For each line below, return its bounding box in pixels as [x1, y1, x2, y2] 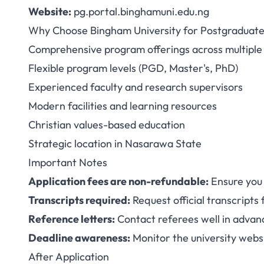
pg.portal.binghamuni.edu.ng [71, 5, 209, 18]
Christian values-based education [28, 118, 185, 131]
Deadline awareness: [28, 231, 130, 245]
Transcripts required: [28, 193, 130, 207]
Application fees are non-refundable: [28, 174, 209, 188]
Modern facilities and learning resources [28, 99, 217, 113]
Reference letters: [28, 212, 115, 226]
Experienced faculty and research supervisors [28, 80, 243, 94]
